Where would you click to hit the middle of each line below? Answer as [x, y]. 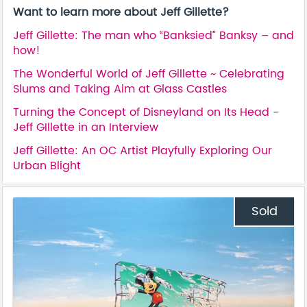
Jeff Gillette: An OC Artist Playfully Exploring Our [143, 150]
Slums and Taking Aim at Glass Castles [120, 89]
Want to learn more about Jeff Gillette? [121, 12]
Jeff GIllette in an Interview [86, 127]
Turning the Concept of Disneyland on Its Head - [146, 112]
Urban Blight [47, 165]
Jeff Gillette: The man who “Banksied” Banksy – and [153, 35]
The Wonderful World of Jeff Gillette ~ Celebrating [149, 74]
